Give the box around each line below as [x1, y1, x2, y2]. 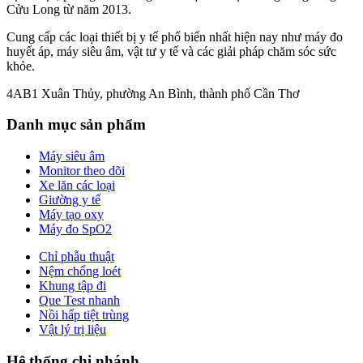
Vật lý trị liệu [39, 322, 106, 336]
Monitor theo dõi [39, 163, 125, 177]
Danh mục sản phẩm [6, 116, 146, 134]
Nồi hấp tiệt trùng [39, 307, 129, 322]
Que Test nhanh [39, 293, 120, 307]
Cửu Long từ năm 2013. [6, 2, 131, 16]
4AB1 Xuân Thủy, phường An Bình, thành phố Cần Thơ [6, 86, 299, 100]
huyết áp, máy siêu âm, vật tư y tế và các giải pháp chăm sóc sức [6, 44, 336, 58]
